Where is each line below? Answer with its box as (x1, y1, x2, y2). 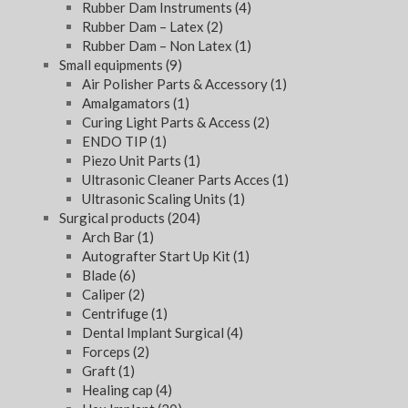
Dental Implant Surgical (82, 324, 227, 342)
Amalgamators (82, 95, 173, 112)
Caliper (82, 286, 128, 303)
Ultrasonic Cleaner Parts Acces (82, 171, 272, 189)
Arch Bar (82, 229, 138, 246)
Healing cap (82, 382, 156, 399)
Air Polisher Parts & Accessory (82, 76, 270, 93)
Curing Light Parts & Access (82, 114, 253, 131)
